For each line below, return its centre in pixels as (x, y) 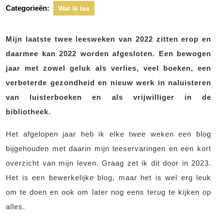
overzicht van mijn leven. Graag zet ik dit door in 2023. (108, 163)
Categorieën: (28, 8)
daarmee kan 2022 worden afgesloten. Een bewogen (108, 54)
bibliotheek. (28, 112)
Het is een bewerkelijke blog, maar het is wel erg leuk (108, 178)
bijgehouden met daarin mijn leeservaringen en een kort (108, 148)
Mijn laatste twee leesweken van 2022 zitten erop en (108, 39)
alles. (15, 207)
